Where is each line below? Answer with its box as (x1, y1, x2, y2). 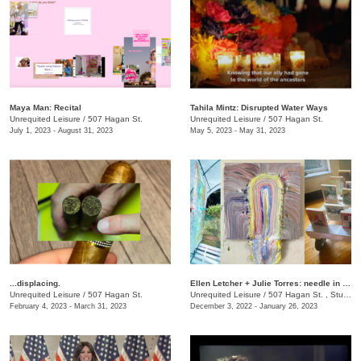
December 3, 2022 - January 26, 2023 (190, 301, 317, 310)
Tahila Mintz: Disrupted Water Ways (190, 102, 328, 112)
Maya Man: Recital (10, 102, 81, 112)
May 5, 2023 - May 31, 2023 (190, 126, 285, 135)
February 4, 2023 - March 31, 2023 (10, 301, 127, 310)
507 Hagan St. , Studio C (268, 289, 343, 299)
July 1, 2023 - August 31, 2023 (10, 126, 113, 135)
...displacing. (10, 278, 60, 288)
